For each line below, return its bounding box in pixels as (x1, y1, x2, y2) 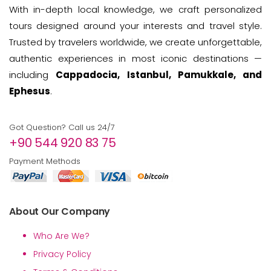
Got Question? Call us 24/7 (9, 122, 115, 134)
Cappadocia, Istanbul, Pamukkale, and (56, 68, 262, 82)
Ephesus (9, 85, 50, 98)
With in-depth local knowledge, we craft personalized (9, 3, 262, 16)
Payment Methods (9, 155, 80, 168)
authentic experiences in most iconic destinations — (9, 52, 262, 65)
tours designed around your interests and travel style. (9, 19, 262, 33)
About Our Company (9, 204, 111, 219)
